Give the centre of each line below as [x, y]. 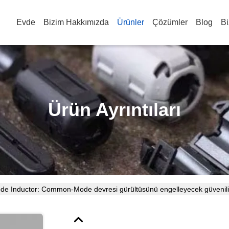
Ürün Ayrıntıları [114, 110]
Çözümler [170, 22]
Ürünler [131, 22]
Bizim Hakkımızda [76, 22]
